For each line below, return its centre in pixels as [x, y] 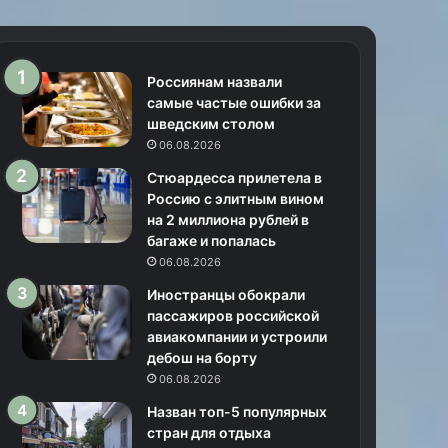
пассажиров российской [233, 315]
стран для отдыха [209, 432]
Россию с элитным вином [236, 198]
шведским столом [211, 123]
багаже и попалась [212, 240]
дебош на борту [202, 357]
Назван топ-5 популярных [237, 411]
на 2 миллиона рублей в [228, 219]
